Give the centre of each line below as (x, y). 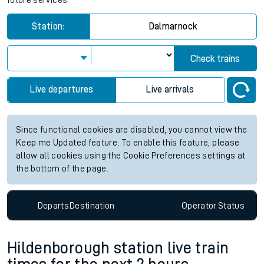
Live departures (62, 90)
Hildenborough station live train (118, 248)
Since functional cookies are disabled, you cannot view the (132, 130)
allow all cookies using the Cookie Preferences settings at (131, 156)
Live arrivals (170, 90)
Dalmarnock (173, 27)
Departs (53, 205)
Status (231, 205)
